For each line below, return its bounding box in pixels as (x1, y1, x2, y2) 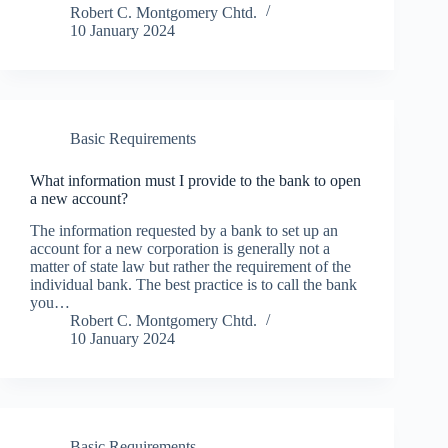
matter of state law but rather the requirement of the (30, 258, 351, 276)
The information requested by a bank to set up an (30, 222, 338, 240)
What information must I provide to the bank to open (30, 171, 361, 189)
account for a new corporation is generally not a (30, 240, 330, 258)
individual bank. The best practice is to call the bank (30, 276, 357, 294)
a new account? (30, 189, 128, 207)
